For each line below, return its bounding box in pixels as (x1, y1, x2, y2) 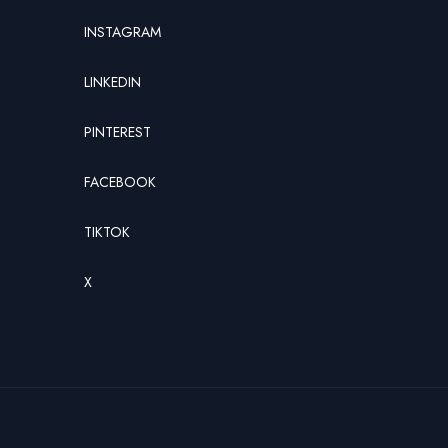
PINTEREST (84, 121, 151, 142)
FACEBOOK (84, 171, 156, 192)
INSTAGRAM (84, 21, 161, 42)
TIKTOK (84, 221, 130, 242)
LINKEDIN (84, 71, 141, 92)
